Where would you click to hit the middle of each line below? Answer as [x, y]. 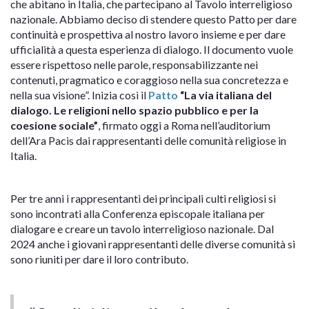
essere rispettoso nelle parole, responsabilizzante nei [134, 65]
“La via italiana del [225, 95]
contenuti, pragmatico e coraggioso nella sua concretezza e [149, 80]
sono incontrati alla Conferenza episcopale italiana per [138, 214]
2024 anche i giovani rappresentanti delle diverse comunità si [153, 244]
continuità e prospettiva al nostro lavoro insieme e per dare [148, 34]
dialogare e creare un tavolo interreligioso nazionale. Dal [142, 229]
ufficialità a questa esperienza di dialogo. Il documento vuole [152, 50]
